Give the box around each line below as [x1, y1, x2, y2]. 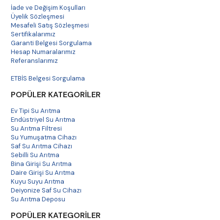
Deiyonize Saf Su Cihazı [11, 186, 82, 194]
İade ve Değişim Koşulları [11, 3, 86, 12]
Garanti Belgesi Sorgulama [11, 39, 92, 47]
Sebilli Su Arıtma [11, 151, 60, 159]
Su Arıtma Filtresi [11, 124, 62, 133]
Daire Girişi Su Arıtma [11, 168, 75, 177]
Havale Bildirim [11, 65, 55, 74]
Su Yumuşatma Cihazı [11, 133, 77, 141]
